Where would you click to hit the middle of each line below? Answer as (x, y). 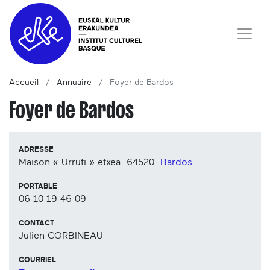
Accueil (24, 83)
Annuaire (74, 83)
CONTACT (36, 223)
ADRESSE (36, 150)
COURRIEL (37, 260)
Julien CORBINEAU (61, 236)
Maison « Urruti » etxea (71, 162)
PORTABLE (38, 187)
